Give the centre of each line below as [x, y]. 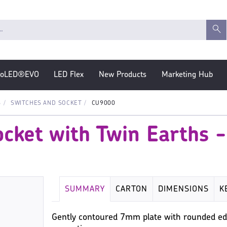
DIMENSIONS [184, 190]
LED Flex [69, 75]
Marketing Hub [187, 75]
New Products [123, 75]
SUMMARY [85, 190]
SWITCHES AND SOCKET [46, 103]
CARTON [132, 190]
